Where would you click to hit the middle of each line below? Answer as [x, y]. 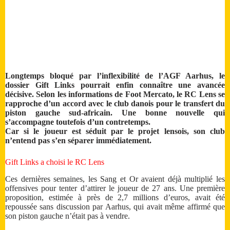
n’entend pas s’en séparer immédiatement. [78, 141]
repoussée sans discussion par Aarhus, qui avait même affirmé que [115, 207]
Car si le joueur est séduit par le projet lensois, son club [115, 131]
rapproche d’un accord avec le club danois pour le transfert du [115, 104]
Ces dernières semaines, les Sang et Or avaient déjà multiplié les [115, 179]
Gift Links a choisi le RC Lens [55, 162]
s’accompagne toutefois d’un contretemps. [78, 122]
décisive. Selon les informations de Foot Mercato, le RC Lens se [115, 94]
